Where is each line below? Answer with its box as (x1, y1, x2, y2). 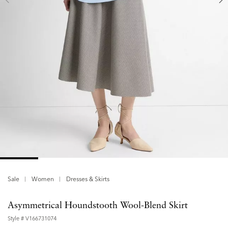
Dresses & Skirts (66, 175, 110, 183)
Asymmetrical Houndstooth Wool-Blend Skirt (8, 201, 188, 211)
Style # (8, 215, 25, 222)
